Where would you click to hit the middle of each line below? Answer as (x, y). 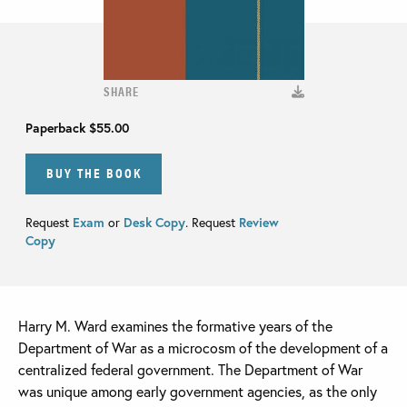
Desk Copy (154, 222)
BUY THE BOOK (94, 172)
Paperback (57, 128)
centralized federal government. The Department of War (190, 369)
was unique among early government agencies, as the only (198, 391)
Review (257, 222)
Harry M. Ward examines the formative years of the (175, 325)
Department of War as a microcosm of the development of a (203, 347)
